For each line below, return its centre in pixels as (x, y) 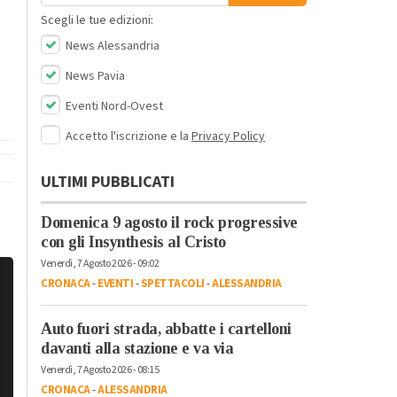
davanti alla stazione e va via (137, 348)
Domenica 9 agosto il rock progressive (169, 222)
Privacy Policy (228, 136)
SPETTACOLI (172, 283)
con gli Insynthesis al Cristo (133, 241)
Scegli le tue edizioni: (97, 20)
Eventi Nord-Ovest (113, 106)
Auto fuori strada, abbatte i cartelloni (166, 328)
